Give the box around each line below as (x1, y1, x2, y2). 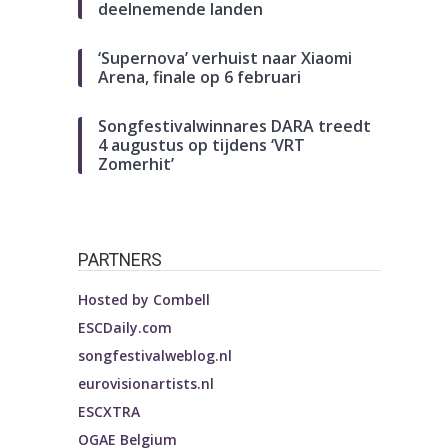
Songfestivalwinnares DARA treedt (98, 114, 372, 137)
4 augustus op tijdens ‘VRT (98, 133, 306, 156)
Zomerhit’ (98, 152, 175, 175)
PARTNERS (78, 248, 163, 270)
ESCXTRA (78, 401, 141, 421)
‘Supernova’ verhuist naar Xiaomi (98, 46, 353, 69)
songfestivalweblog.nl (78, 345, 233, 365)
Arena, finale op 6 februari (98, 65, 302, 88)
